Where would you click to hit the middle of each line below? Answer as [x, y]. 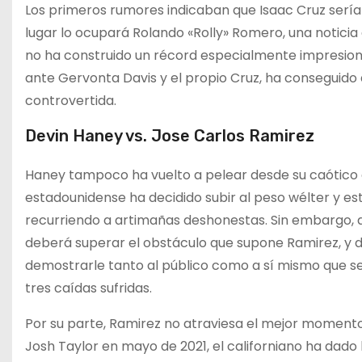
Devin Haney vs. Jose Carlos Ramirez [170, 136]
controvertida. [71, 101]
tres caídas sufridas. [88, 288]
